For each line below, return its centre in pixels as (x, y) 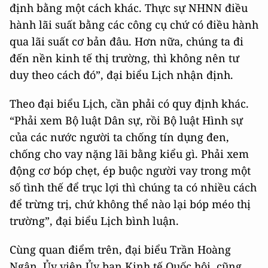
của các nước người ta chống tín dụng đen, (119, 137)
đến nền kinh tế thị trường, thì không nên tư (124, 58)
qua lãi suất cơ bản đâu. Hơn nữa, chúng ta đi (127, 42)
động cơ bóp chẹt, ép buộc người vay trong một (130, 171)
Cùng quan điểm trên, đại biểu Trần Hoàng (120, 250)
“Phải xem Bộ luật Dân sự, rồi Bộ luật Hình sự (126, 121)
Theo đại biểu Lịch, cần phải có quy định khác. (129, 104)
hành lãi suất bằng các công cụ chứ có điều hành (134, 25)
